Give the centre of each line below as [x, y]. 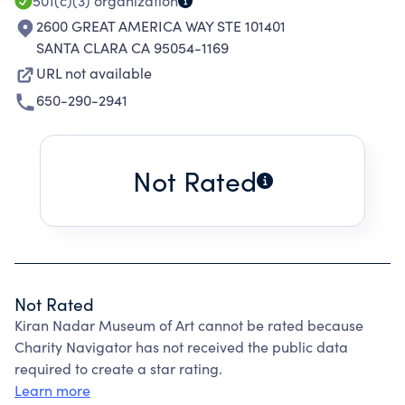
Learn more [52, 390]
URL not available [94, 73]
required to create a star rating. [118, 368]
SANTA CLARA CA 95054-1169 [132, 47]
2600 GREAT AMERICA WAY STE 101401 [161, 26]
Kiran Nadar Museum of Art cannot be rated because [189, 325]
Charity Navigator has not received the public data [181, 347]
